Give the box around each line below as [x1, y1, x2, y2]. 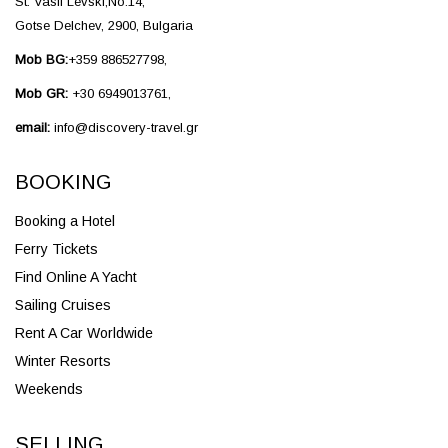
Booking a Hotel [15, 212, 115, 229]
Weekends [15, 380, 83, 397]
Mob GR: [15, 85, 68, 101]
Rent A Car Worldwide [15, 324, 153, 341]
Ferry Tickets [15, 240, 98, 257]
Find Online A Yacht [15, 268, 137, 285]
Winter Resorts [15, 352, 111, 369]
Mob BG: [15, 51, 68, 67]
